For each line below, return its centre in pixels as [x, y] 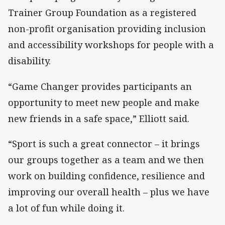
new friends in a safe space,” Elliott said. [99, 118]
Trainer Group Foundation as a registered [102, 13]
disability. [29, 61]
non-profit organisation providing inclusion [107, 29]
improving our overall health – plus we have [109, 192]
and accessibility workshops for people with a [111, 45]
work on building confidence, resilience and [106, 176]
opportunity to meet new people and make [104, 102]
